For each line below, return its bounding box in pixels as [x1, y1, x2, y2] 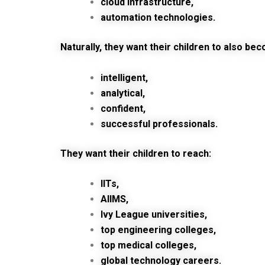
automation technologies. [101, 11, 215, 23]
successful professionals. [101, 118, 218, 130]
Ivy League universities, [101, 209, 207, 221]
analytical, [101, 87, 145, 99]
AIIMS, [101, 193, 128, 205]
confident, [101, 102, 146, 114]
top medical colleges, [101, 240, 196, 251]
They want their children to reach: [60, 147, 211, 159]
